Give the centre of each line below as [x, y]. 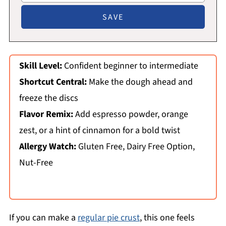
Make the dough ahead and [139, 82]
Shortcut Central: [53, 82]
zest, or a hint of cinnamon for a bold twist [99, 131]
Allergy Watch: [47, 147]
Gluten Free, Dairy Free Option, [135, 147]
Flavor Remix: [46, 115]
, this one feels [167, 218]
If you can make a [43, 218]
